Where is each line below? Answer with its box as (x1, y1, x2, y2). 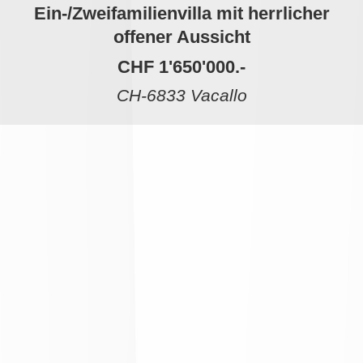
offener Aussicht (113, 27, 250, 48)
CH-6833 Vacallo (116, 85, 247, 105)
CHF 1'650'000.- (117, 56, 246, 77)
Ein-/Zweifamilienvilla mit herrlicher (33, 3, 330, 24)
